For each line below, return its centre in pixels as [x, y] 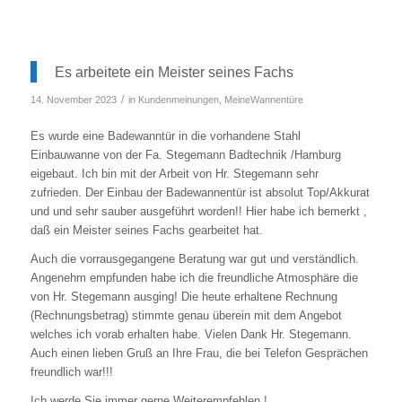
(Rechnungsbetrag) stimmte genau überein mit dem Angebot [186, 316]
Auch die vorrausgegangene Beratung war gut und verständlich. [194, 259]
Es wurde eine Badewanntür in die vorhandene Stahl [165, 136]
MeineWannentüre [263, 100]
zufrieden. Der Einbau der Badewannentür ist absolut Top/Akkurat [200, 193]
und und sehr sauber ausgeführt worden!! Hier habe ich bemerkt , [198, 212]
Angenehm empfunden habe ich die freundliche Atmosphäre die [194, 278]
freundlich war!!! [71, 372]
